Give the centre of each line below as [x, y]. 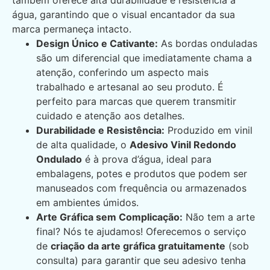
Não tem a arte [219, 217]
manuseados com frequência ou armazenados [141, 188]
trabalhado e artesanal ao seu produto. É [130, 87]
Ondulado [59, 159]
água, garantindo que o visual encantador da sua [124, 15]
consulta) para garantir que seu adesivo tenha [141, 261]
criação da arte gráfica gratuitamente [138, 246]
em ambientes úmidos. [87, 203]
